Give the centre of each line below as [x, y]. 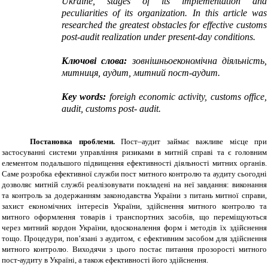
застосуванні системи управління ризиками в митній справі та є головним [134, 153]
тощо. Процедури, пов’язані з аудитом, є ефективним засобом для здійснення [134, 239]
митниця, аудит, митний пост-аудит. [141, 73]
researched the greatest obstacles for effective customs [164, 25]
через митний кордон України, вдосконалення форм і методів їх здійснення [134, 228]
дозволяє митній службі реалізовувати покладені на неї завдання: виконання [134, 185]
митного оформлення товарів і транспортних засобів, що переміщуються [134, 217]
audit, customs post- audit [110, 109]
